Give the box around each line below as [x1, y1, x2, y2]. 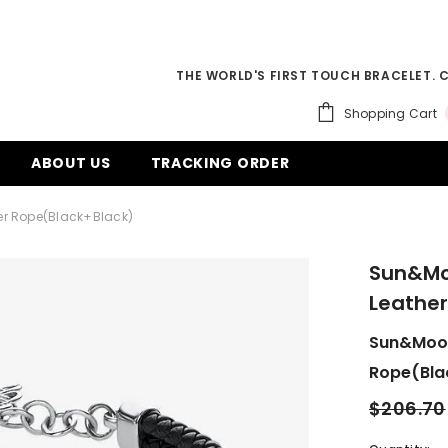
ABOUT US [30, 153, 111, 174]
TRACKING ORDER [150, 153, 290, 174]
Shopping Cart [343, 104, 437, 122]
